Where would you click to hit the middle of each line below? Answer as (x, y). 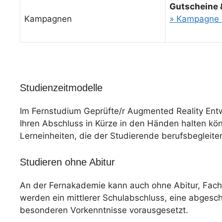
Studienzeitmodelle (61, 87)
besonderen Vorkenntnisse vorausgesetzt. (104, 210)
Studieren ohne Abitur (67, 162)
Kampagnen (48, 19)
